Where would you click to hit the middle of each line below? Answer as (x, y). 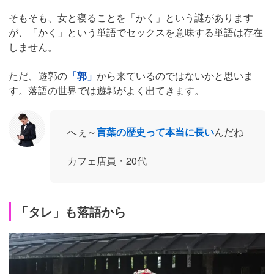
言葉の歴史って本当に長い (155, 131)
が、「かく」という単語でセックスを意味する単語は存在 (136, 32)
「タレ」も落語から (71, 211)
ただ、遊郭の (38, 75)
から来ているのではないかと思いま (175, 75)
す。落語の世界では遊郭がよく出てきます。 (106, 90)
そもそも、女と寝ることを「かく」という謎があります (131, 17)
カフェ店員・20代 (107, 160)
